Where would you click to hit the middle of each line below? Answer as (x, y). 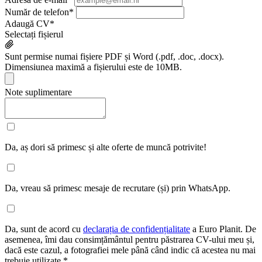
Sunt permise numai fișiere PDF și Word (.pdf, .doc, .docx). (114, 56)
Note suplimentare (38, 92)
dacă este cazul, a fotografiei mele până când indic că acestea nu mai (130, 250)
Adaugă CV (27, 23)
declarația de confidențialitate (137, 229)
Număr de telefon (37, 12)
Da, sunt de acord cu (44, 229)
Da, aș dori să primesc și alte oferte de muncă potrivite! (106, 147)
